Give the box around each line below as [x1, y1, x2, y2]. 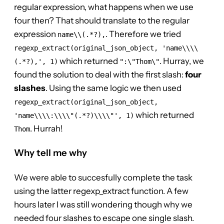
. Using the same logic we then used [45, 82, 181, 93]
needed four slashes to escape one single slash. [14, 212, 194, 223]
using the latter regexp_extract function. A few [14, 185, 188, 196]
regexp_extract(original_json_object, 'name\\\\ [14, 43, 198, 52]
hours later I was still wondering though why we [14, 199, 192, 209]
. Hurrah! [30, 123, 63, 133]
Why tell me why [14, 147, 87, 159]
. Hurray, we [159, 55, 204, 66]
